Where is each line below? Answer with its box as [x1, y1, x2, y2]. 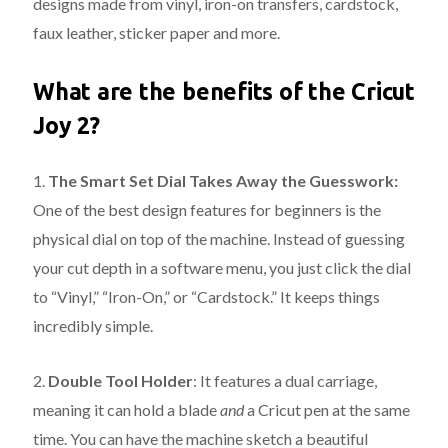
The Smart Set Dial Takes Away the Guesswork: [48, 170, 398, 190]
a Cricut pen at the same [244, 399, 410, 419]
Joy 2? [33, 112, 100, 138]
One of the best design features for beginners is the [33, 199, 381, 219]
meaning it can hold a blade [33, 399, 220, 419]
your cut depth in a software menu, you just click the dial [33, 257, 411, 277]
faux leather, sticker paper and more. [33, 23, 280, 43]
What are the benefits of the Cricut [33, 78, 415, 104]
